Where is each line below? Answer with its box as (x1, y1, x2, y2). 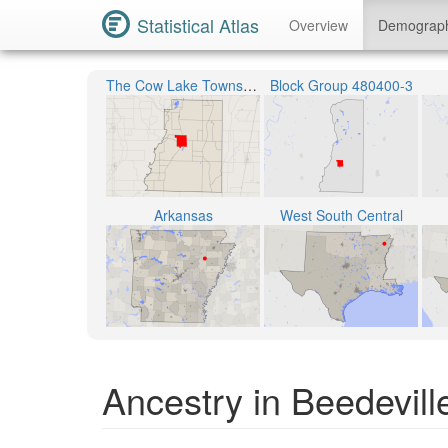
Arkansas (153, 205, 213, 225)
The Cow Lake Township (243, 75, 257, 95)
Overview (289, 15, 348, 35)
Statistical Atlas (137, 12, 259, 38)
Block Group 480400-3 (269, 75, 413, 95)
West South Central (279, 205, 403, 225)
